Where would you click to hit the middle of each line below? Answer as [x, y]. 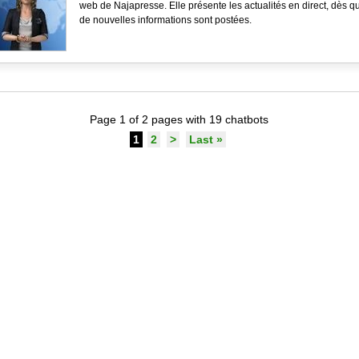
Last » [206, 139]
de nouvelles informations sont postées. [165, 20]
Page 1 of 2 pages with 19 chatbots [179, 119]
